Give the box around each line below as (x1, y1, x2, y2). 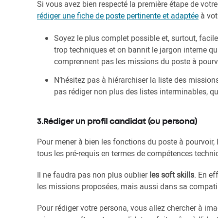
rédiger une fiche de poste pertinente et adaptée (37, 10, 199, 21)
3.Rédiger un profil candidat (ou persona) (37, 118, 197, 126)
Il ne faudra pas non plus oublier (37, 169, 149, 180)
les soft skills (149, 169, 194, 180)
